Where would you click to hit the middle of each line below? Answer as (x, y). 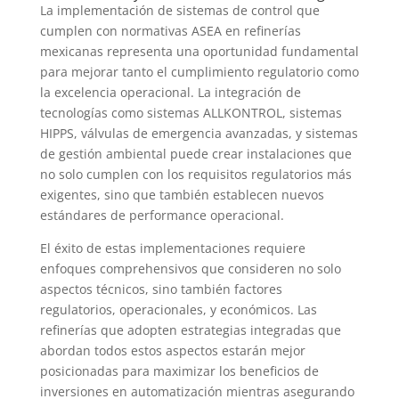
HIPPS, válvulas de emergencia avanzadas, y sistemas (199, 134)
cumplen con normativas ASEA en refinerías (170, 31)
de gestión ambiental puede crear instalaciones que (195, 154)
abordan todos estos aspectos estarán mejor (172, 351)
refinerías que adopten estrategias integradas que (190, 330)
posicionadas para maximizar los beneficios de (179, 371)
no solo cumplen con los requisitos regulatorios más (195, 175)
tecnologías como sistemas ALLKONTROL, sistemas (191, 113)
